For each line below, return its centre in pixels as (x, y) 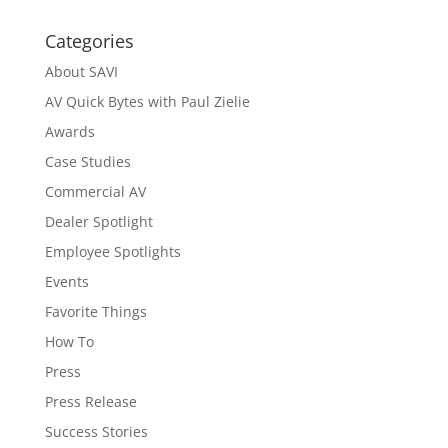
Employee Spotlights (112, 251)
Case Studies (87, 161)
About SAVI (81, 71)
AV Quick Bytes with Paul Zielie (147, 101)
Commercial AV (95, 191)
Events (66, 281)
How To (69, 341)
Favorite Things (95, 311)
